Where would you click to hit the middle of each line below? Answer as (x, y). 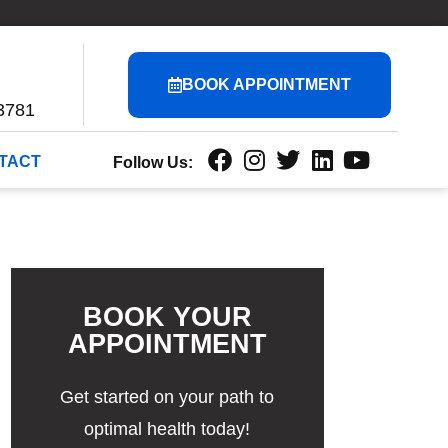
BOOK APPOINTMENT (266, 84)
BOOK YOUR (167, 317)
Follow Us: (153, 163)
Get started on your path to (167, 397)
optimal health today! (167, 429)
